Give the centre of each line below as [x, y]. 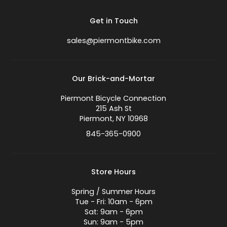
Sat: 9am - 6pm [113, 212]
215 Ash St [113, 109]
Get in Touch [113, 21]
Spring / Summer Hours [113, 192]
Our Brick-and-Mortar [113, 79]
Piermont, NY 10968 [113, 119]
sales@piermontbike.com [113, 41]
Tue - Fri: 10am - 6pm [113, 202]
